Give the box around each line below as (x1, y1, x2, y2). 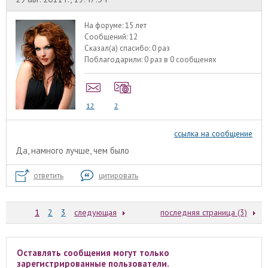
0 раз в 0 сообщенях (144, 54, 217, 65)
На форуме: (84, 20, 126, 31)
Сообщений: (84, 32, 130, 42)
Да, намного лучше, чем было (16, 144, 129, 156)
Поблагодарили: (84, 54, 145, 65)
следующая (74, 206, 117, 218)
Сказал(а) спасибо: (84, 43, 153, 54)
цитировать (99, 170, 138, 181)
